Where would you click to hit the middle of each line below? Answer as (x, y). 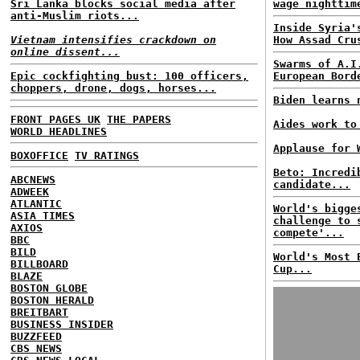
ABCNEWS (33, 179)
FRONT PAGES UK (55, 119)
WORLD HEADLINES (59, 131)
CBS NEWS (36, 348)
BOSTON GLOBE (49, 288)
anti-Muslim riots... (75, 16)
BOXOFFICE (39, 155)
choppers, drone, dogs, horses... (113, 88)
